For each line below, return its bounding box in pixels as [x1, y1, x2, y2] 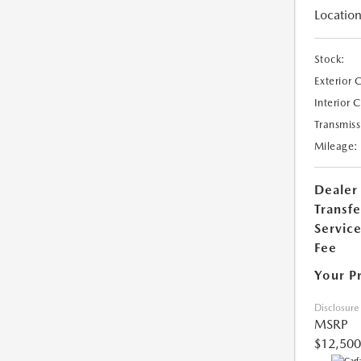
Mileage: [313, 140, 359, 153]
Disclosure [313, 302, 359, 314]
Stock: [313, 53, 346, 66]
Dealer [313, 182, 358, 198]
